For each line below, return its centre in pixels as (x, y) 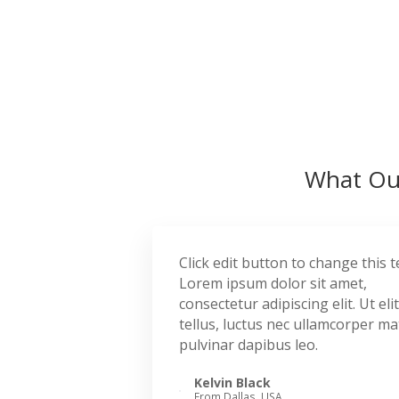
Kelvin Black (232, 383)
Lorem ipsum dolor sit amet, (273, 283)
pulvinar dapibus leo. (248, 345)
